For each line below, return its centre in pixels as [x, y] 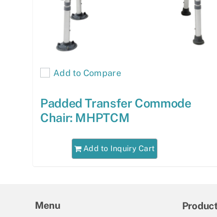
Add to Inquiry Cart [119, 148]
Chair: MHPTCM [85, 118]
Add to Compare [87, 73]
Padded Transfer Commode [116, 103]
